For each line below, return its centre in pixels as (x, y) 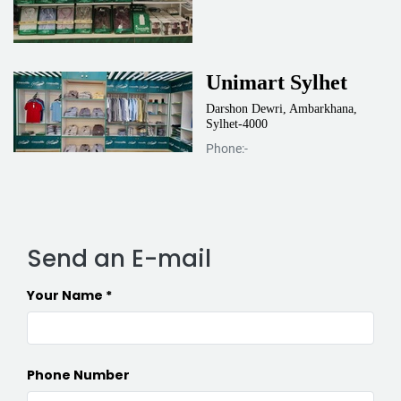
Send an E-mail (119, 259)
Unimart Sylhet (277, 83)
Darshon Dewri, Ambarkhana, (282, 109)
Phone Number (78, 375)
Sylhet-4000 (237, 124)
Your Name (65, 296)
